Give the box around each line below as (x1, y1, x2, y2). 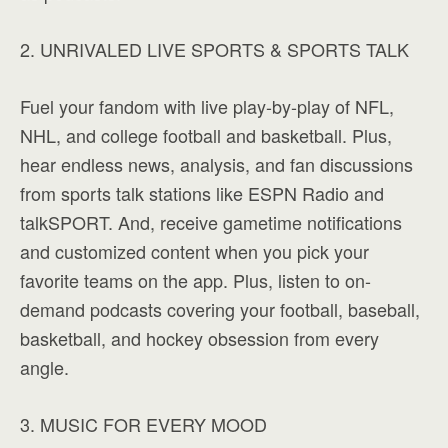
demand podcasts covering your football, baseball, (20, 296, 420, 322)
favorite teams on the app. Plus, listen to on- (20, 267, 371, 293)
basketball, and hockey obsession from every (20, 325, 379, 351)
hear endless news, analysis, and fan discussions (20, 151, 413, 177)
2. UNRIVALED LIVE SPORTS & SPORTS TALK (20, 36, 409, 62)
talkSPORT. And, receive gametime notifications (20, 209, 402, 235)
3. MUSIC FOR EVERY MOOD (20, 411, 267, 437)
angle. (20, 354, 69, 380)
